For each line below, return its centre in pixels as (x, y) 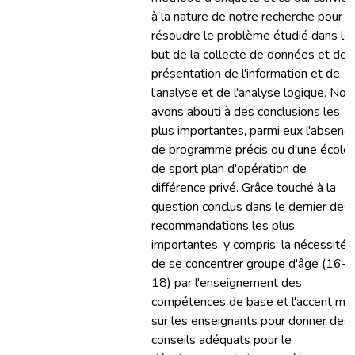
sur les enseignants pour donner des (251, 321)
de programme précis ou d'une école (251, 150)
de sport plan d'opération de (229, 169)
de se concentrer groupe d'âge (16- (249, 264)
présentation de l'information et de (246, 74)
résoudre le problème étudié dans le (251, 36)
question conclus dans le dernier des (251, 207)
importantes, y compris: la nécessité (249, 245)
